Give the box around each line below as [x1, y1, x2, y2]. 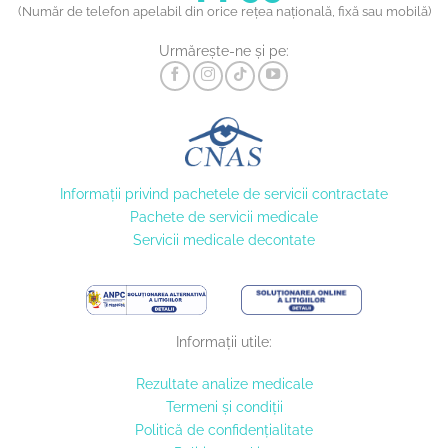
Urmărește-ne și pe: [159, 41, 289, 59]
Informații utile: [176, 333, 272, 351]
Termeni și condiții [165, 397, 283, 415]
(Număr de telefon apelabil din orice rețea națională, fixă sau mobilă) [17, 4, 431, 20]
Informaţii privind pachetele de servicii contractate [60, 185, 388, 203]
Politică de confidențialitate [135, 420, 313, 438]
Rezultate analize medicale [135, 374, 313, 392]
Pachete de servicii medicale [130, 208, 318, 226]
